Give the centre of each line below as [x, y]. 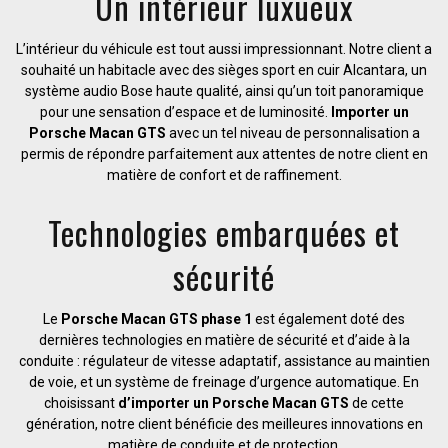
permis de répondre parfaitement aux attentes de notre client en [224, 153]
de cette [376, 402]
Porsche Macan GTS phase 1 [156, 318]
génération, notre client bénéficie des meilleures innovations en [224, 423]
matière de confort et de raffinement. [224, 174]
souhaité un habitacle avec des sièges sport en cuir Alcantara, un [224, 69]
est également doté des [328, 318]
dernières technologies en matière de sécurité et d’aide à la [224, 339]
